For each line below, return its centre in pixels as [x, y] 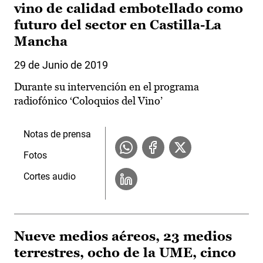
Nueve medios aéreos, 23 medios [123, 237]
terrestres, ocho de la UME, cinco [125, 253]
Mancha [41, 42]
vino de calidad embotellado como [129, 9]
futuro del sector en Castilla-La [118, 25]
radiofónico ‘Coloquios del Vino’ [88, 101]
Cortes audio [50, 177]
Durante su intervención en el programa [107, 87]
